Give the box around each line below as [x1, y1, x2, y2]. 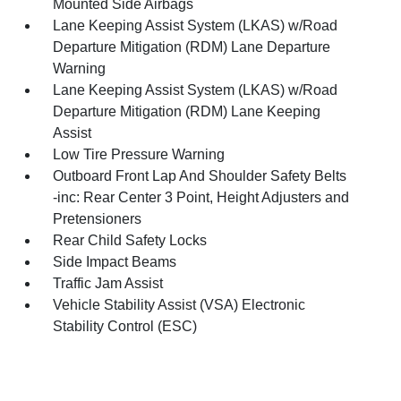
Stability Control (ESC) [53, 319, 198, 334]
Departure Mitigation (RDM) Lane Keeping [53, 104, 321, 119]
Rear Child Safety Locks [53, 233, 208, 248]
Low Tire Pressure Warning [53, 147, 226, 162]
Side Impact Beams [53, 254, 177, 269]
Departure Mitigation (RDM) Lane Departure [53, 39, 331, 55]
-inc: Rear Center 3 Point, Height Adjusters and [53, 190, 350, 205]
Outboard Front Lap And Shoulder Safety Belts [53, 168, 347, 183]
